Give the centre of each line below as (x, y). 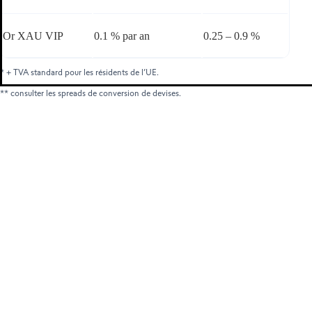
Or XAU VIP (33, 36)
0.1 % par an (122, 36)
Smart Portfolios (179, 21)
